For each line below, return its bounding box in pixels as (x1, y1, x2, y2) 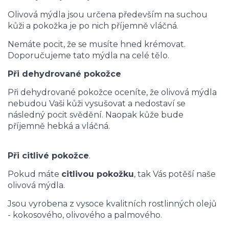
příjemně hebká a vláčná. (8, 121, 110, 131)
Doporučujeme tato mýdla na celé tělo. (8, 51, 169, 61)
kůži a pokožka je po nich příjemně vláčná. (8, 21, 178, 31)
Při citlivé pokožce (8, 151, 89, 161)
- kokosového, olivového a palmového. (8, 210, 162, 220)
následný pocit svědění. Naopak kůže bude (8, 110, 184, 120)
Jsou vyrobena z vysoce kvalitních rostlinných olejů (8, 199, 217, 209)
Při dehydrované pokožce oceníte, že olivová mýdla (8, 87, 217, 98)
